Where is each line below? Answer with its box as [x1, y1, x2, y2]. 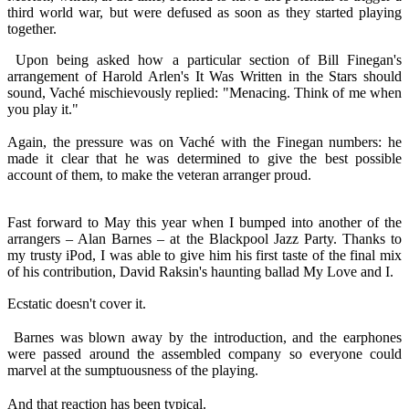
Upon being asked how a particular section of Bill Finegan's [7, 51, 402, 68]
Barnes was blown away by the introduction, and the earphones [7, 329, 402, 345]
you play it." [7, 100, 79, 117]
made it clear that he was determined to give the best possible [7, 150, 402, 166]
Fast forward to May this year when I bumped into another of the [7, 214, 402, 230]
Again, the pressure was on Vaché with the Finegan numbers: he [7, 133, 402, 150]
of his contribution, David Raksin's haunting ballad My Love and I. [7, 263, 393, 279]
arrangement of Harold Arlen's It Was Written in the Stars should [7, 68, 402, 84]
